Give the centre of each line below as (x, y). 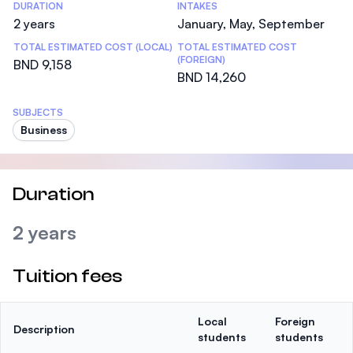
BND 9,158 (43, 65)
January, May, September (251, 24)
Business (44, 130)
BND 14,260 (212, 77)
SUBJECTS (38, 112)
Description (44, 329)
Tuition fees (67, 276)
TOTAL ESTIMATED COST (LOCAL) (93, 47)
